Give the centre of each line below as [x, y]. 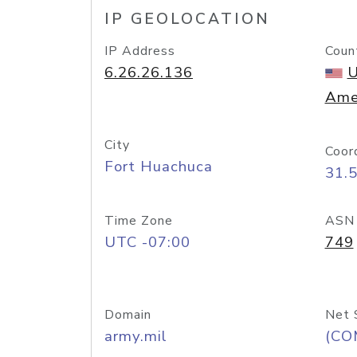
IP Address [140, 51]
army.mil [136, 336]
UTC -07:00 [147, 242]
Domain [128, 315]
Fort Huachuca [159, 167]
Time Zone [139, 221]
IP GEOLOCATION [187, 19]
